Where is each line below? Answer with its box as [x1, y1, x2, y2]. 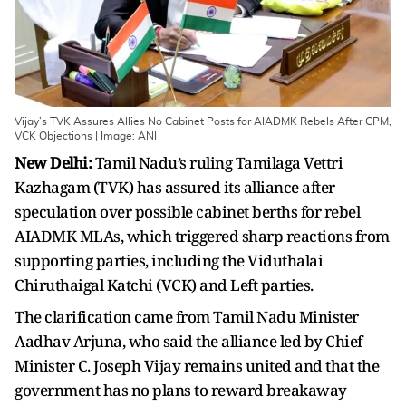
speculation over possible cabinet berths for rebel [14, 201, 360, 222]
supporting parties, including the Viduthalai [14, 250, 323, 271]
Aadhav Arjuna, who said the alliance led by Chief [14, 331, 362, 352]
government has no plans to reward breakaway [14, 380, 347, 401]
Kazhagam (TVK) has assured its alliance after [14, 177, 335, 198]
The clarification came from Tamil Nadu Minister [14, 306, 359, 327]
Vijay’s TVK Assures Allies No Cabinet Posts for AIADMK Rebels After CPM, [14, 116, 391, 127]
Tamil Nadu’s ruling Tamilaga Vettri [92, 152, 343, 173]
